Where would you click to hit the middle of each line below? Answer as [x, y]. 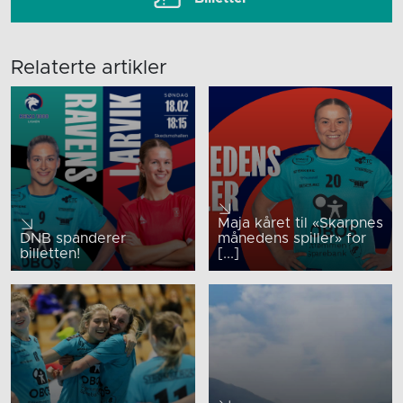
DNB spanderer [73, 238]
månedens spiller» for [291, 238]
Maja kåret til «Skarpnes [300, 223]
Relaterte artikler [89, 69]
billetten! [50, 253]
